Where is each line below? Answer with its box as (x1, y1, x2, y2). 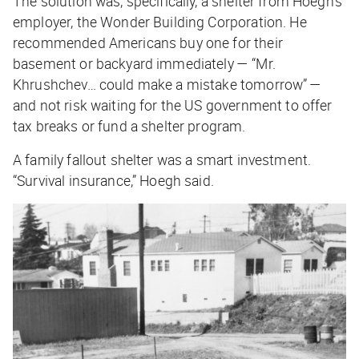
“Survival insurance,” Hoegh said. (13, 170, 214, 190)
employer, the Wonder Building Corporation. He (13, 11, 307, 31)
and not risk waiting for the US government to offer (13, 95, 333, 115)
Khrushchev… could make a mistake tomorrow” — (13, 74, 322, 94)
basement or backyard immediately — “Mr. (13, 53, 276, 73)
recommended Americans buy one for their (13, 32, 283, 52)
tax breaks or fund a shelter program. (13, 115, 246, 135)
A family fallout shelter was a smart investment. (13, 149, 312, 169)
